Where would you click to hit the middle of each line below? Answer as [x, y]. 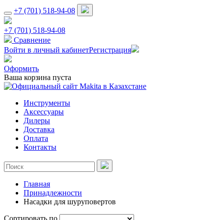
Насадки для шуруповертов [70, 202]
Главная [37, 184]
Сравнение [32, 40]
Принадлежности [53, 193]
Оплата [36, 138]
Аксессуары [44, 112]
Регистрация [110, 50]
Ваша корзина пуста [38, 77]
